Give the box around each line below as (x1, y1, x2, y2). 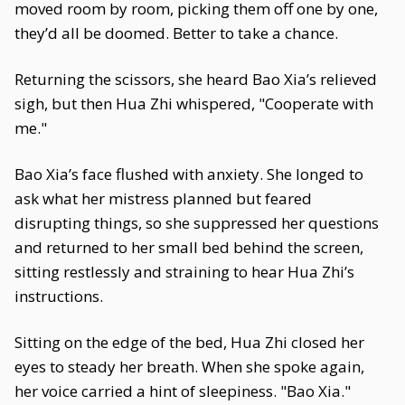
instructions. (14, 286, 103, 306)
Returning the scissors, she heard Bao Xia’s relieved (14, 69, 377, 89)
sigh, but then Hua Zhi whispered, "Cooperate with (14, 93, 373, 114)
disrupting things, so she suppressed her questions (14, 212, 379, 233)
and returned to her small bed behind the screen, (14, 237, 363, 258)
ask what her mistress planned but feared (14, 188, 312, 209)
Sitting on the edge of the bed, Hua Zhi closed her (14, 332, 364, 353)
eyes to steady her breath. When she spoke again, (14, 356, 364, 377)
